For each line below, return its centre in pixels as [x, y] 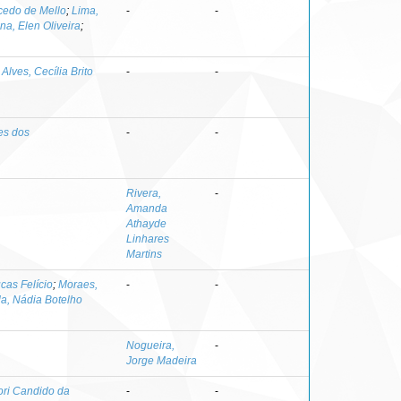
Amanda [147, 208]
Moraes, [78, 284]
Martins [144, 254]
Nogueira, [150, 345]
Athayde [146, 223]
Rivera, [144, 193]
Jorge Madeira [162, 360]
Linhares [148, 239]
